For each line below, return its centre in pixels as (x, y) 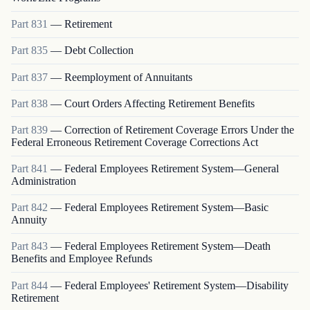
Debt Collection (99, 51)
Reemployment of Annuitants (128, 77)
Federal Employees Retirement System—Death (167, 246)
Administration (44, 181)
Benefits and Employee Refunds (82, 259)
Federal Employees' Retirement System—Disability (176, 285)
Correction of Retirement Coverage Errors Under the (179, 129)
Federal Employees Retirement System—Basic (166, 208)
